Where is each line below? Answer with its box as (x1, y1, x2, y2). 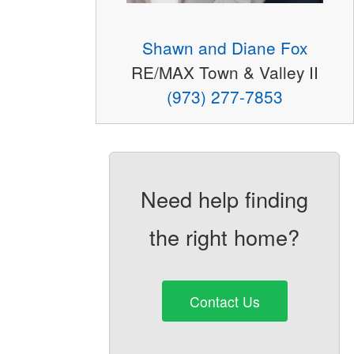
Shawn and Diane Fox (141, 36, 307, 60)
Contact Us (189, 291, 260, 311)
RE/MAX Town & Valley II (130, 60, 318, 85)
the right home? (149, 221, 300, 253)
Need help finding (141, 183, 309, 215)
